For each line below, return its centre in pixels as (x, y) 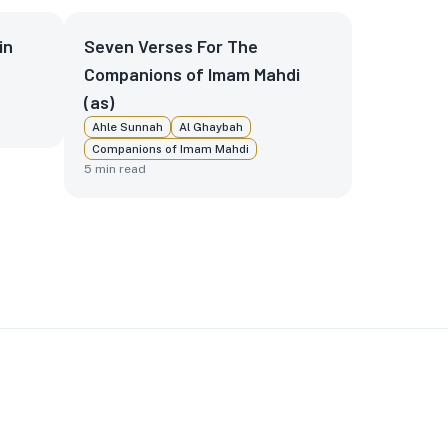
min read (119, 169)
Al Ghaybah (211, 127)
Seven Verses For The (171, 46)
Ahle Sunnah (127, 127)
